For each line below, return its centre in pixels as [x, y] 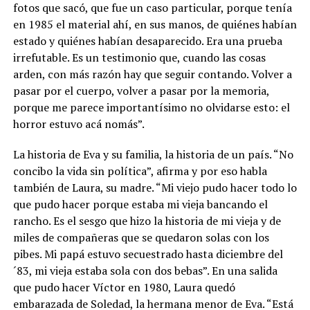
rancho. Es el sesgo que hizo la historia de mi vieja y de [147, 220]
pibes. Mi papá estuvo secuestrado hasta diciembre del [148, 254]
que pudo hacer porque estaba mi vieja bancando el [140, 204]
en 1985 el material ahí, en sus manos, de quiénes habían [155, 24]
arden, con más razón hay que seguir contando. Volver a [152, 74]
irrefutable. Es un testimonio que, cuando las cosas [139, 57]
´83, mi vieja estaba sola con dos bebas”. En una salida [145, 270]
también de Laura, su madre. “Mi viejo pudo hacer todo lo [155, 187]
